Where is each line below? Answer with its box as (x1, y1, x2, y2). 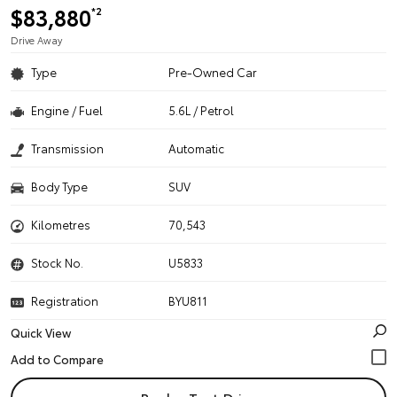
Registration (31, 292, 98, 308)
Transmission (31, 140, 104, 156)
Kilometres (31, 216, 90, 232)
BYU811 (168, 292, 208, 308)
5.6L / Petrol (168, 102, 235, 118)
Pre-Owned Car (168, 64, 258, 80)
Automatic (168, 140, 225, 156)
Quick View (11, 324, 71, 340)
